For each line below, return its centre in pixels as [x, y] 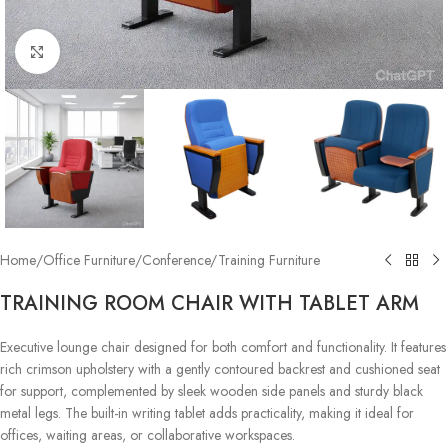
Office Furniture [89, 260]
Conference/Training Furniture [231, 260]
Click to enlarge [107, 51]
